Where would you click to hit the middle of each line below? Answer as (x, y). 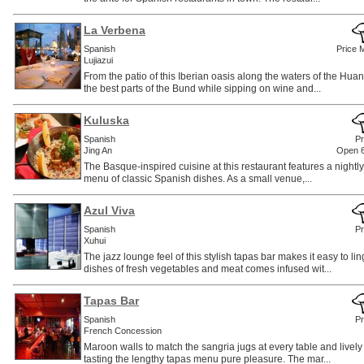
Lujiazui (98, 61)
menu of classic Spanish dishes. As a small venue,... (198, 179)
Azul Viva (109, 211)
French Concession (123, 331)
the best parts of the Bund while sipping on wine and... (202, 89)
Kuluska (106, 121)
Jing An (98, 151)
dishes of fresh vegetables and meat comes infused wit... (208, 269)
